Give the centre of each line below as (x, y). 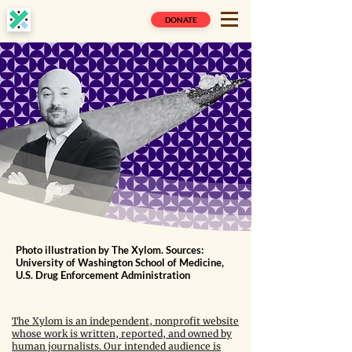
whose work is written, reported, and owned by (122, 334)
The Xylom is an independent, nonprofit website (125, 321)
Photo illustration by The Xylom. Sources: (110, 250)
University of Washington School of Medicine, (120, 262)
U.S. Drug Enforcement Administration (103, 275)
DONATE (181, 20)
